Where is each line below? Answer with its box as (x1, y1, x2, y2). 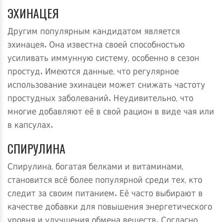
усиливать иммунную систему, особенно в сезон (7, 52, 199, 67)
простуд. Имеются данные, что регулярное (7, 65, 179, 80)
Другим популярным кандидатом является (7, 25, 180, 40)
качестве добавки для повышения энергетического (7, 200, 212, 216)
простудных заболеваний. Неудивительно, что (7, 92, 193, 107)
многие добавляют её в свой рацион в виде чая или (7, 105, 214, 120)
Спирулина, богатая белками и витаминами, (7, 160, 183, 175)
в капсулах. (7, 118, 53, 134)
